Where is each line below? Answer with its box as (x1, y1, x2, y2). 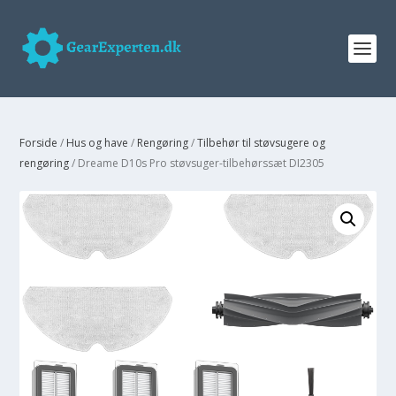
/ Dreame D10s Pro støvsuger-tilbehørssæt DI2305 (69, 156, 325, 171)
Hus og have (66, 135, 129, 150)
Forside (19, 135, 58, 150)
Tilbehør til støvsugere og (197, 135, 326, 150)
